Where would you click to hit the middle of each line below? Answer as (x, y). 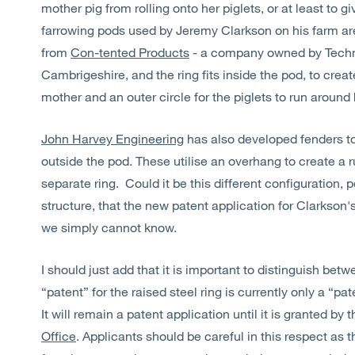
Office (59, 336)
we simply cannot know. (109, 227)
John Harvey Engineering (113, 138)
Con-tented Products (130, 52)
